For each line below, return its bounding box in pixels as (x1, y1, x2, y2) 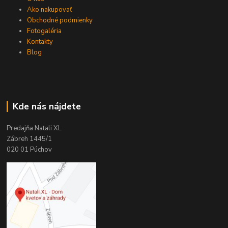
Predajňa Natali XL (7, 124, 62, 133)
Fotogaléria (27, 26, 62, 36)
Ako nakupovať (27, 5, 73, 15)
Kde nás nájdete (12, 100, 81, 113)
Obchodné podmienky (27, 16, 93, 25)
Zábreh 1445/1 (7, 134, 52, 144)
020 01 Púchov (7, 145, 52, 154)
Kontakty (27, 37, 53, 47)
